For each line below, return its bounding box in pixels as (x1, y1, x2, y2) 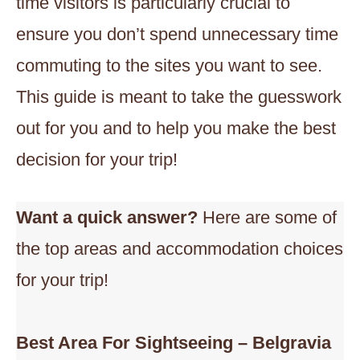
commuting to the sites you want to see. (16, 55, 322, 76)
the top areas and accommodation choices (16, 239, 343, 259)
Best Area (16, 333, 97, 353)
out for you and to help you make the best (16, 118, 336, 138)
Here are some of (202, 207, 337, 227)
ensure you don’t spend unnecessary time (16, 24, 338, 44)
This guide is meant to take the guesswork (16, 87, 342, 107)
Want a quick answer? (16, 207, 202, 227)
